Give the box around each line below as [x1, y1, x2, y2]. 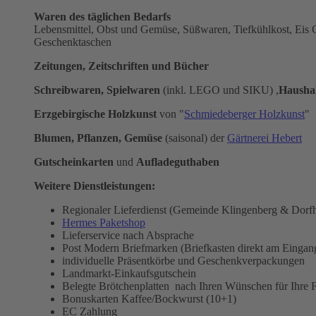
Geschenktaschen [34, 35, 114, 48]
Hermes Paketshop [62, 216, 145, 229]
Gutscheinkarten [34, 155, 116, 168]
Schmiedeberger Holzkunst [184, 107, 305, 120]
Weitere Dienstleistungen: [34, 179, 155, 192]
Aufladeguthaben [136, 155, 219, 168]
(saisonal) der [162, 131, 227, 144]
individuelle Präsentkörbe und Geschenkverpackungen [62, 254, 305, 267]
